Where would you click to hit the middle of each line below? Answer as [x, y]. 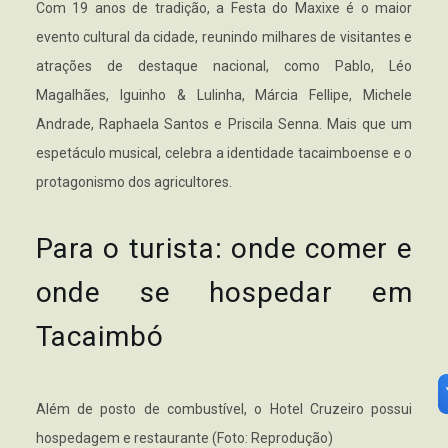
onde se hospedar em [224, 293]
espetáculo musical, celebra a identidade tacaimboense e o [224, 153]
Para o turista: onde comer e [224, 249]
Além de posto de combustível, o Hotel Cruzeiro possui [224, 409]
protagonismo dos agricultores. [133, 182]
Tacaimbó [99, 337]
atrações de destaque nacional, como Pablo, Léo [224, 66]
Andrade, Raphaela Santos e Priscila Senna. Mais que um [224, 124]
